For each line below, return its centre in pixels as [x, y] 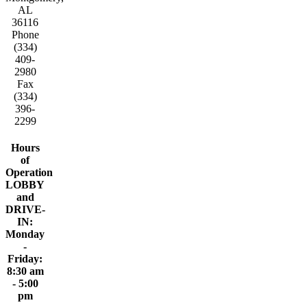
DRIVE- [25, 209]
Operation [29, 172]
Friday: [25, 258]
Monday [25, 234]
